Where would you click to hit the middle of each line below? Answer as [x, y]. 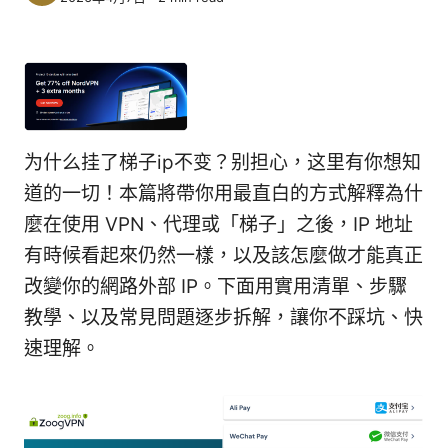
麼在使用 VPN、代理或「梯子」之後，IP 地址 [218, 225]
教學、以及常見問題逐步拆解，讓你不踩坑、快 [223, 318]
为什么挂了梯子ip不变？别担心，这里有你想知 [222, 163]
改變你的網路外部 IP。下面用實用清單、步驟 [215, 287]
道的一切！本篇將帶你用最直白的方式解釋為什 [223, 194]
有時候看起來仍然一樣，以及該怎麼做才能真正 [223, 256]
